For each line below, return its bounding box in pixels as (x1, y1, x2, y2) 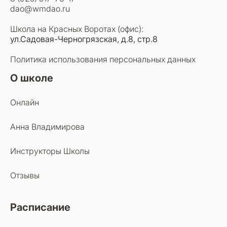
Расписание (10, 201, 70, 213)
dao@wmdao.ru (10, 4, 70, 14)
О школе (10, 72, 53, 84)
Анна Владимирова (10, 122, 85, 132)
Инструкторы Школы (10, 146, 90, 156)
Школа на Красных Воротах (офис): (10, 24, 143, 34)
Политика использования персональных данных (10, 54, 196, 64)
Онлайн (10, 97, 39, 107)
